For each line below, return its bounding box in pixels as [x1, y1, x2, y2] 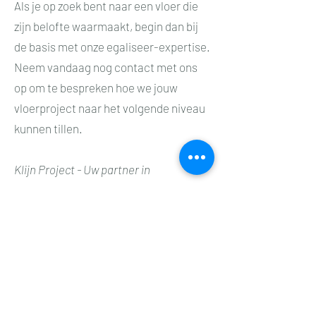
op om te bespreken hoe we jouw [14, 80, 178, 95]
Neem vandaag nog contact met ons [14, 60, 197, 74]
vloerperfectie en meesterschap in [14, 183, 187, 197]
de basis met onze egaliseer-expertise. [14, 39, 210, 54]
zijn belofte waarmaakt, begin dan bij [14, 19, 198, 33]
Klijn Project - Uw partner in [14, 162, 150, 176]
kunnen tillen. [14, 121, 83, 135]
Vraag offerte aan [30, 252, 128, 266]
